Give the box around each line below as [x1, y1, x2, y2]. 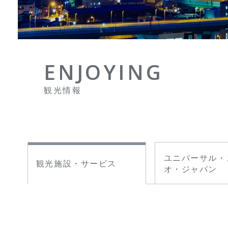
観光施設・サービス [36, 158, 117, 168]
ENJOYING [43, 58, 163, 86]
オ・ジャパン [163, 164, 217, 174]
